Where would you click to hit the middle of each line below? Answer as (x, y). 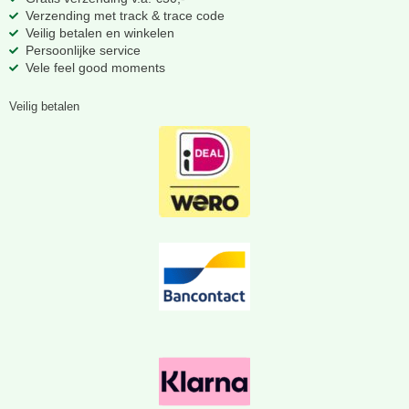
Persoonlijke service (83, 50)
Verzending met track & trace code (125, 15)
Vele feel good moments (95, 67)
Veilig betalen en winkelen (100, 32)
